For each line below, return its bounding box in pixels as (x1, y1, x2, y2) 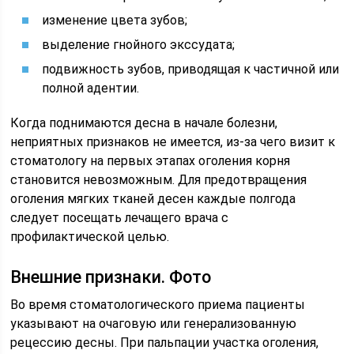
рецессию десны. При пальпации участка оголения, (10, 335, 319, 350)
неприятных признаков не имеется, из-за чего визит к (10, 134, 336, 149)
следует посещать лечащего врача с (10, 210, 229, 225)
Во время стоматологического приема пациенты (10, 297, 306, 312)
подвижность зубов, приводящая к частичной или (42, 62, 340, 77)
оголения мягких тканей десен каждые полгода (10, 191, 296, 206)
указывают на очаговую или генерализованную (10, 316, 297, 331)
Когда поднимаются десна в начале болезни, (10, 115, 278, 130)
